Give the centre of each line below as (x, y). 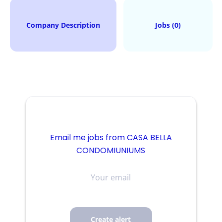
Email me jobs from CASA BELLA (111, 138)
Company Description (63, 25)
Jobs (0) (168, 25)
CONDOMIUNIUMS (111, 150)
